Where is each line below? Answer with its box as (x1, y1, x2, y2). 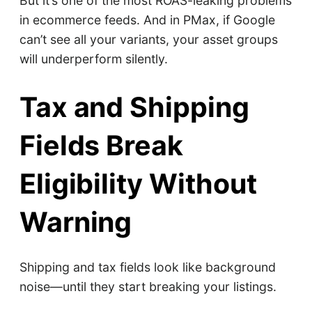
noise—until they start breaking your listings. (19, 279, 276, 295)
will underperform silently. (19, 51, 168, 66)
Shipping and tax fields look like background (19, 260, 276, 275)
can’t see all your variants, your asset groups (19, 31, 278, 47)
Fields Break (19, 128, 184, 162)
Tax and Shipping (19, 90, 250, 124)
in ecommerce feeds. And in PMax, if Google (19, 12, 275, 27)
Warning (19, 205, 132, 239)
